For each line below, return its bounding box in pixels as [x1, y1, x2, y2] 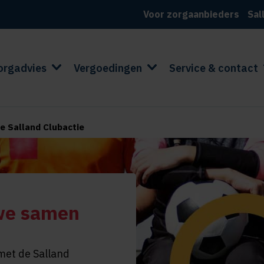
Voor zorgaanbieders [143, 8, 240, 20]
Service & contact [169, 61, 258, 75]
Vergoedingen [73, 61, 142, 75]
